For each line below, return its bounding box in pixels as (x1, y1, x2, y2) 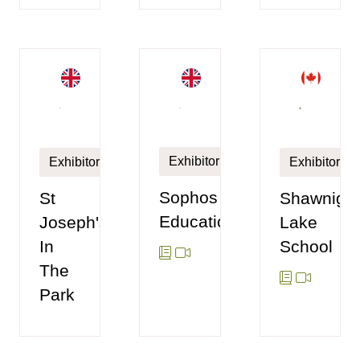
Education (159, 212, 237, 231)
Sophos (159, 188, 219, 207)
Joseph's (39, 213, 108, 232)
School (279, 237, 333, 256)
